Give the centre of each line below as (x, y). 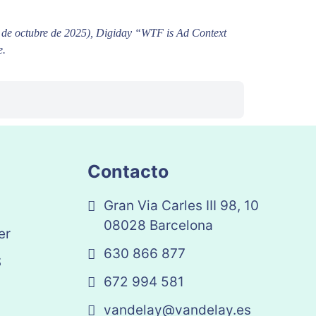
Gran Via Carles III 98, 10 (182, 205)
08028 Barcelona (159, 225)
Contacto (128, 171)
